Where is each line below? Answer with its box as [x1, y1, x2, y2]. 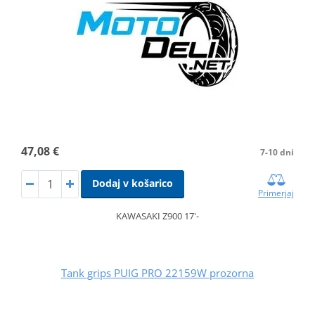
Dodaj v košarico [91, 176, 173, 190]
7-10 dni [260, 146, 295, 158]
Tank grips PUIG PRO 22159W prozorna [61, 265, 254, 280]
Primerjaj [258, 186, 295, 199]
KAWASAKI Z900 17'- [116, 209, 199, 222]
